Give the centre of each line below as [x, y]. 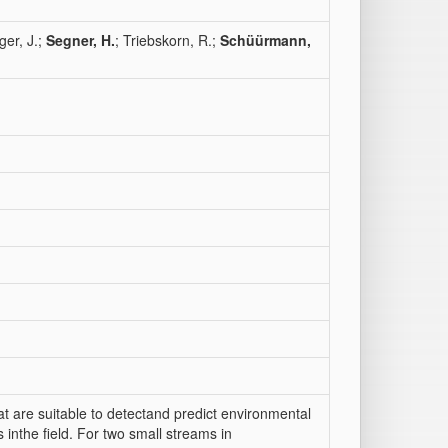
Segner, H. [80, 40]
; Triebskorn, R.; [167, 40]
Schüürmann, [265, 40]
